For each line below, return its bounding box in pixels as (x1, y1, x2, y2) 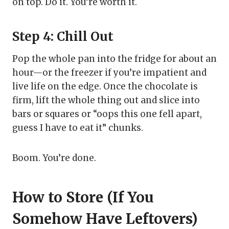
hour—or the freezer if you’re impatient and (12, 67, 207, 79)
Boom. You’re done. (12, 152, 96, 164)
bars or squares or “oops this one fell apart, (12, 108, 202, 120)
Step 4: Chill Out (12, 29, 113, 45)
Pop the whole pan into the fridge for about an (12, 53, 217, 65)
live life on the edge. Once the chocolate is (12, 81, 198, 93)
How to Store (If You (12, 188, 154, 207)
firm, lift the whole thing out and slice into (12, 95, 200, 106)
